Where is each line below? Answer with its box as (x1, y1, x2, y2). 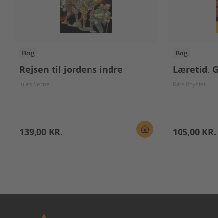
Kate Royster (173, 80, 206, 88)
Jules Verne (19, 80, 50, 88)
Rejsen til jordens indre (19, 63, 123, 75)
